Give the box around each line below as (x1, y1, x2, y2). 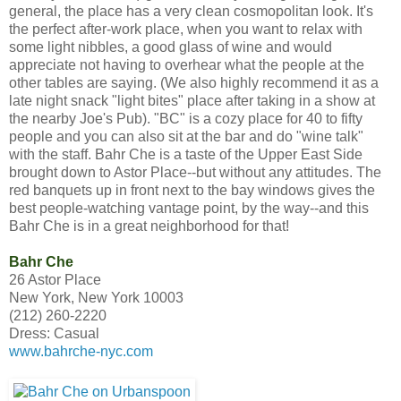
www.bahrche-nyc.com (9, 344, 153, 360)
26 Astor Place (9, 272, 101, 288)
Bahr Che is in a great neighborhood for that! (9, 218, 289, 235)
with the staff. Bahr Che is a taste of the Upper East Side (9, 147, 363, 163)
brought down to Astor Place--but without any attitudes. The (9, 165, 381, 181)
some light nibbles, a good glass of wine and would (9, 39, 332, 55)
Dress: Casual (9, 326, 99, 342)
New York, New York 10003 (9, 290, 183, 306)
